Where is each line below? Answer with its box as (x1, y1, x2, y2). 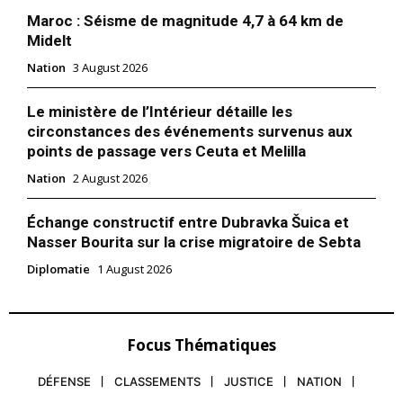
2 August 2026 (73, 170, 148, 187)
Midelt (27, 31, 72, 50)
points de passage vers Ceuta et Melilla (27, 142, 306, 161)
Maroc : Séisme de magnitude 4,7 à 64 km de (27, 12, 344, 31)
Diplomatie (27, 261, 90, 278)
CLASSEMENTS (114, 374, 201, 390)
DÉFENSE (38, 374, 91, 390)
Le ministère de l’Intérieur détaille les (27, 103, 292, 121)
